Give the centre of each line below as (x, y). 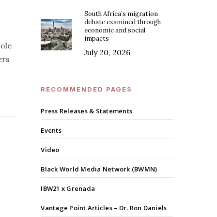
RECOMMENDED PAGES (87, 89)
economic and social (115, 31)
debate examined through (123, 22)
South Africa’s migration (121, 14)
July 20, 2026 (108, 53)
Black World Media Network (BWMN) (99, 169)
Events (51, 131)
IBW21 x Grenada (68, 189)
